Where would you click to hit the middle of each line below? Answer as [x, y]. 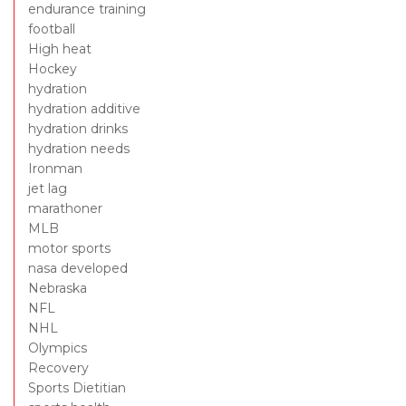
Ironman [55, 169]
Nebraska [58, 289]
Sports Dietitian [77, 388]
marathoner [65, 209]
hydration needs [79, 149]
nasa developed [78, 269]
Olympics [58, 348]
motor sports [69, 249]
